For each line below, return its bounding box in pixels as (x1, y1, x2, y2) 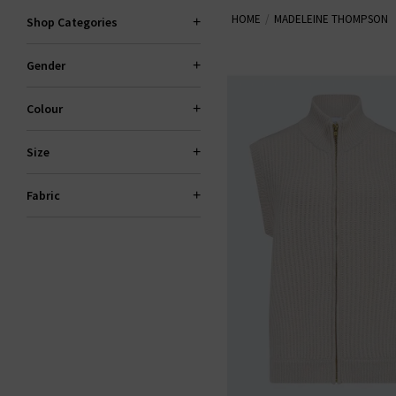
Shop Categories (27, 14, 118, 30)
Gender (27, 57, 65, 73)
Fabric (27, 187, 60, 203)
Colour (27, 101, 63, 117)
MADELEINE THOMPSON (274, 11, 389, 27)
